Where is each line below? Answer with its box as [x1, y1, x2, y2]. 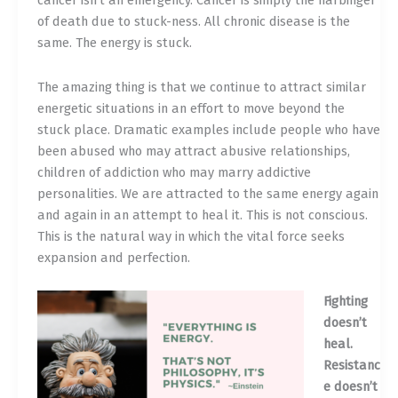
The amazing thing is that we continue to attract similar [36, 78, 366, 95]
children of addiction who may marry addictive [36, 163, 311, 180]
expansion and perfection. [36, 249, 190, 266]
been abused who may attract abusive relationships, [36, 142, 350, 159]
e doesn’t [322, 378, 378, 395]
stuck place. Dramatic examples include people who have [36, 121, 380, 138]
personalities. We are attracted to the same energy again [36, 185, 378, 202]
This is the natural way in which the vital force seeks [36, 227, 345, 244]
